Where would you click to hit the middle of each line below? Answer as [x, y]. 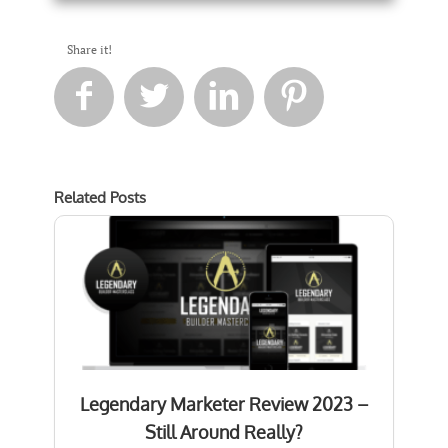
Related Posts [100, 197]
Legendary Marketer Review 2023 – [224, 403]
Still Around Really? [224, 431]
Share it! [89, 49]
